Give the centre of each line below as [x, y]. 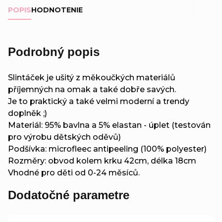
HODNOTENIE [57, 10]
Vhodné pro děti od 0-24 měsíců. [74, 172]
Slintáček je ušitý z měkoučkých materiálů [92, 77]
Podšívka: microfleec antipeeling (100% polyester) [107, 149]
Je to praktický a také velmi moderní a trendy [99, 101]
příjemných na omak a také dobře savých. [92, 89]
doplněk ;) [28, 113]
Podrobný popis [54, 52]
